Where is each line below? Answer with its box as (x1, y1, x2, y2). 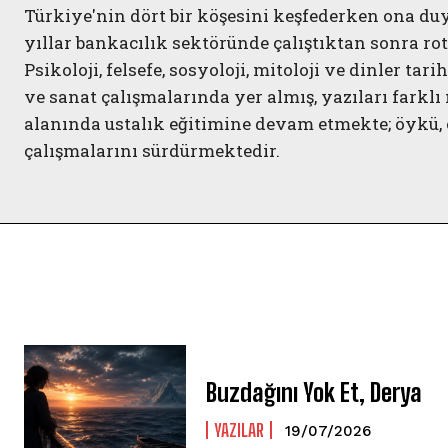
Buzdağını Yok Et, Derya (206, 378, 423, 408)
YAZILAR (214, 419, 265, 442)
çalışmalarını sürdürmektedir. (24, 138, 280, 162)
